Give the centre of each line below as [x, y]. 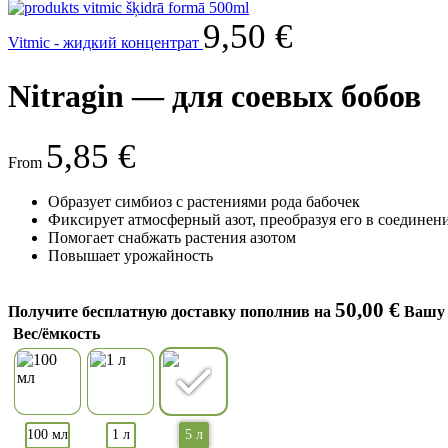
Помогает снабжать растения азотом [172, 237]
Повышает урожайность [130, 255]
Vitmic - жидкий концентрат [105, 42]
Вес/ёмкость [56, 333]
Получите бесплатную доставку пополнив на [171, 311]
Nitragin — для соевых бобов [214, 96]
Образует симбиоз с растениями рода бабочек [204, 201]
